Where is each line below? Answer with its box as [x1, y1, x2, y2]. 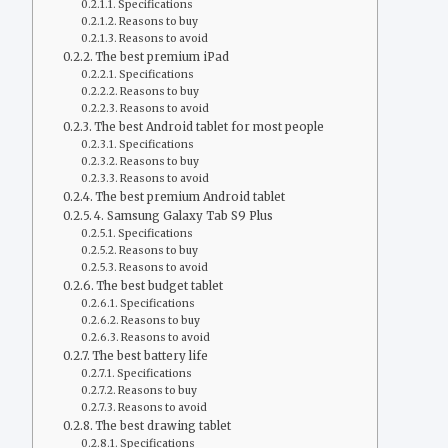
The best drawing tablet [95, 418, 232, 433]
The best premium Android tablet [95, 189, 286, 204]
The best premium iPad [95, 49, 230, 64]
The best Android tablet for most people [94, 119, 325, 134]
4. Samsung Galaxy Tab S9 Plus [94, 208, 274, 223]
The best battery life [92, 348, 209, 363]
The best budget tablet [96, 278, 224, 293]
